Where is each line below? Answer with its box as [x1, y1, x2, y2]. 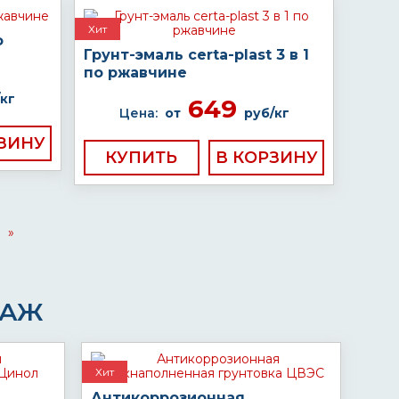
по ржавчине [84, 64, 187, 81]
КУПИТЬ [105, 148, 178, 167]
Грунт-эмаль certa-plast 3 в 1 [84, 46, 309, 63]
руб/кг [243, 105, 289, 121]
